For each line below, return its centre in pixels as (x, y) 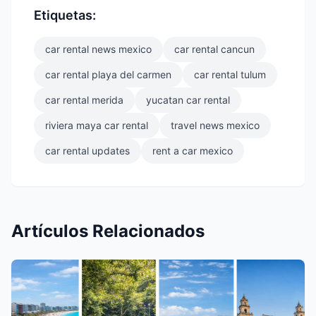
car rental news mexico (98, 49)
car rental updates (87, 151)
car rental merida (84, 100)
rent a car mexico (193, 151)
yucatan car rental (188, 100)
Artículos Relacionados (108, 231)
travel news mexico (215, 126)
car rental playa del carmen (108, 75)
